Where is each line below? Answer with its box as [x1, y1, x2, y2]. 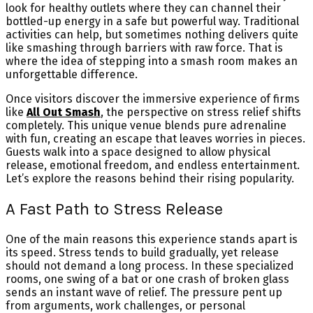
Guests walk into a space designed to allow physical [6, 145, 270, 159]
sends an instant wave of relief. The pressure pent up [6, 285, 282, 299]
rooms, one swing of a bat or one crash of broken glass [6, 272, 289, 286]
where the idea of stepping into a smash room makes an [6, 54, 298, 68]
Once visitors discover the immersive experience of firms [6, 92, 300, 105]
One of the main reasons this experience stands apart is [6, 232, 298, 246]
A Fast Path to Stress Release [6, 198, 223, 219]
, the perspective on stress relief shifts [101, 105, 301, 119]
